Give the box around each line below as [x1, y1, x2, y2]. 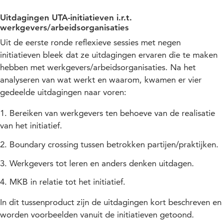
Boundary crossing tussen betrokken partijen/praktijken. [9, 139, 219, 149]
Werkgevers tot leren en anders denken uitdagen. [9, 158, 194, 168]
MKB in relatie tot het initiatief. [9, 177, 125, 187]
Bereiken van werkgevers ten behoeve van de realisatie [9, 108, 215, 118]
